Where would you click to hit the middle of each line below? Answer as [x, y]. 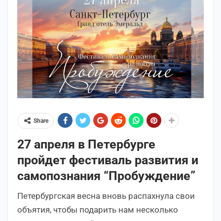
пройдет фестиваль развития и [108, 160]
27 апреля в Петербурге [86, 144]
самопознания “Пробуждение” [106, 176]
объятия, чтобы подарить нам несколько [98, 209]
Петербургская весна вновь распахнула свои [106, 196]
